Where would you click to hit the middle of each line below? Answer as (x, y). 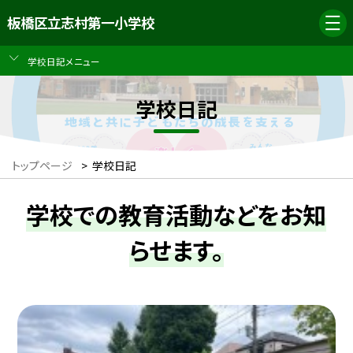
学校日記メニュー (63, 61)
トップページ (42, 166)
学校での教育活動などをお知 (176, 215)
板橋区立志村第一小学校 (80, 23)
